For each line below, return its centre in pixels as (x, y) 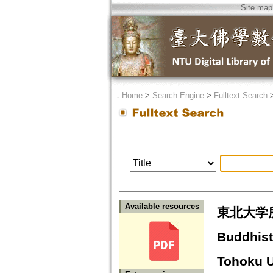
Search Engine (178, 95)
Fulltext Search (240, 95)
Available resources (162, 207)
